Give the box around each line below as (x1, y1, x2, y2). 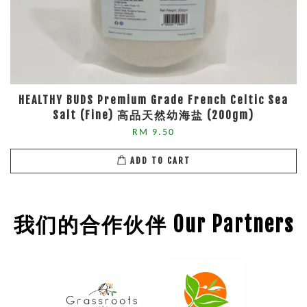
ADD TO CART (130, 156, 191, 167)
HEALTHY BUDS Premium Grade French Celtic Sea (19, 93, 288, 107)
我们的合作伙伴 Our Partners (13, 211, 294, 237)
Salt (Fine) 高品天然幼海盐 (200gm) (53, 108, 254, 122)
